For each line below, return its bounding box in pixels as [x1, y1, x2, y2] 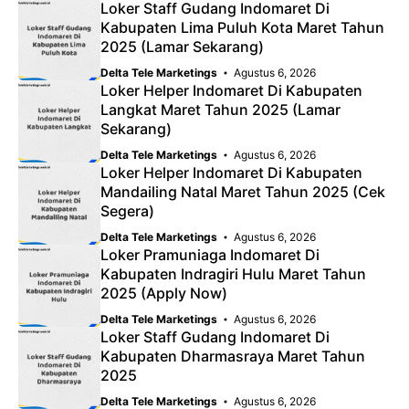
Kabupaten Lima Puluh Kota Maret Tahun [100, 17, 384, 37]
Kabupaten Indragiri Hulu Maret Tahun [100, 264, 366, 283]
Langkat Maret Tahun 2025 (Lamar [100, 100, 341, 119]
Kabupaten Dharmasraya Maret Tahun [100, 346, 365, 365]
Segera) [100, 201, 154, 220]
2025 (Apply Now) [100, 283, 227, 302]
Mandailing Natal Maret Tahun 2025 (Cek [100, 182, 385, 201]
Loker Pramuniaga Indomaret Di [100, 245, 320, 264]
